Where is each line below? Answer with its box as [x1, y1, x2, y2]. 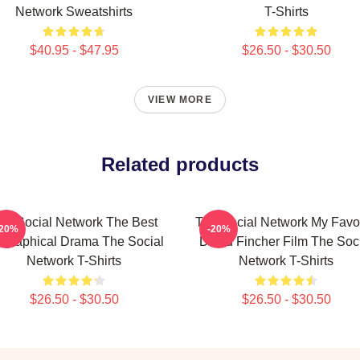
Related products [101, 153, 259, 175]
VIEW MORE [148, 94, 212, 105]
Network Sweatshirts [15, 5, 133, 18]
